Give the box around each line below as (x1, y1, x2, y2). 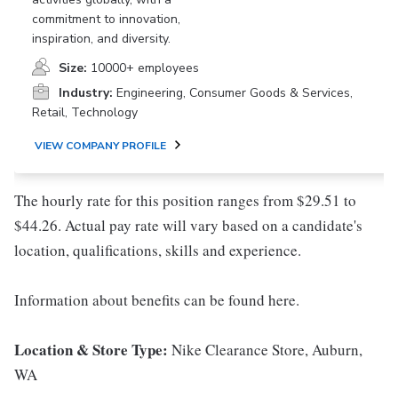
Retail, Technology (32, 104, 138, 121)
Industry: (59, 84, 113, 101)
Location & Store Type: (14, 338, 168, 361)
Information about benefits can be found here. (14, 290, 299, 310)
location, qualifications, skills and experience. (14, 240, 301, 260)
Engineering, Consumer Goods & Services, (116, 84, 353, 101)
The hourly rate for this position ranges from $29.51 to (14, 190, 356, 211)
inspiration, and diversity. (32, 30, 171, 47)
